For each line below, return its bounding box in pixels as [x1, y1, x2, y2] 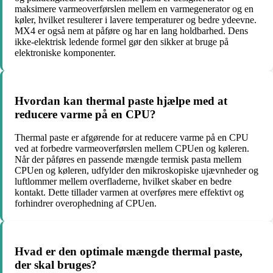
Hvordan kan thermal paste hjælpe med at [15, 94, 227, 107]
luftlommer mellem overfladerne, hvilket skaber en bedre [15, 176, 232, 187]
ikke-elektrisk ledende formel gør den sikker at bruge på [15, 37, 229, 47]
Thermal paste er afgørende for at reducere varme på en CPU [15, 132, 249, 143]
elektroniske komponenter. [15, 48, 116, 58]
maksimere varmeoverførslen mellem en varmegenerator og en [15, 4, 253, 14]
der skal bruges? [15, 258, 97, 272]
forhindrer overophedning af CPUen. [15, 198, 157, 209]
